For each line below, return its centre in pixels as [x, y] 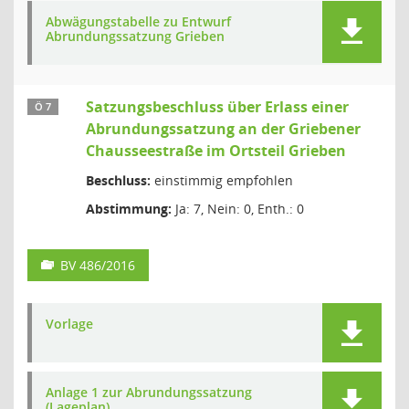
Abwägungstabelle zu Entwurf [138, 21]
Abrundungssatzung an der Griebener [223, 129]
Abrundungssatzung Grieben [135, 36]
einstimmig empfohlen [222, 180]
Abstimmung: [129, 209]
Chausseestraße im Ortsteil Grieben [216, 151]
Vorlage [69, 324]
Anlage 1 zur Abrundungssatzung [149, 392]
